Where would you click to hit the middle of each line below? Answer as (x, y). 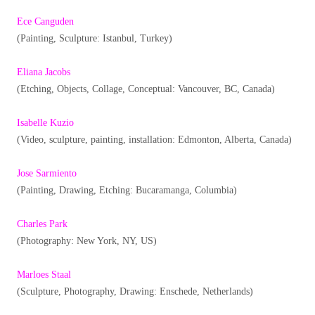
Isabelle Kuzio (45, 123)
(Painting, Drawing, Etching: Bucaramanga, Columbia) (127, 191)
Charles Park (42, 224)
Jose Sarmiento (47, 174)
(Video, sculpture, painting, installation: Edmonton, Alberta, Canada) (154, 140)
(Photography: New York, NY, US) (87, 241)
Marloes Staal (44, 275)
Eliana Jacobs (44, 72)
